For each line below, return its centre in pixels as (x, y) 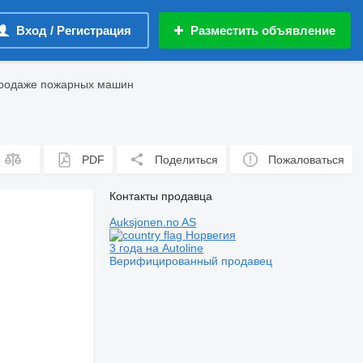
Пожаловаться (307, 159)
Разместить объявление (263, 30)
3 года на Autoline (157, 248)
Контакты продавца (161, 196)
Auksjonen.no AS (153, 222)
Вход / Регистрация (74, 30)
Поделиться (187, 159)
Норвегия (209, 235)
